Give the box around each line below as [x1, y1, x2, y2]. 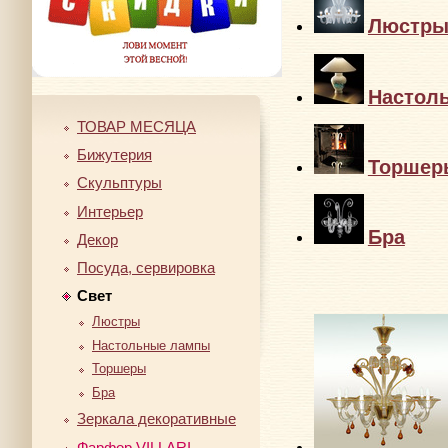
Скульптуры [77, 174, 162, 192]
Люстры [92, 314, 140, 330]
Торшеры [92, 361, 146, 377]
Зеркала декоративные [77, 410, 236, 428]
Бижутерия [77, 146, 152, 164]
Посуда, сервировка [77, 259, 215, 277]
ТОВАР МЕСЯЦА [77, 117, 196, 135]
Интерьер [77, 202, 143, 220]
